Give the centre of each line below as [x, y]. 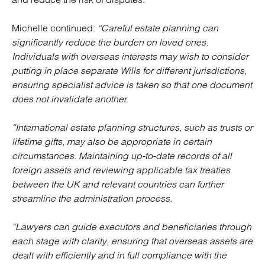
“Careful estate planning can [158, 28]
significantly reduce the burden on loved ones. [110, 42]
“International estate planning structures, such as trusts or [132, 127]
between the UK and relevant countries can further [118, 184]
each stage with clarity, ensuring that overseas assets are [132, 241]
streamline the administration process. [92, 198]
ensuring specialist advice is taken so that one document [132, 85]
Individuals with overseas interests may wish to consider [130, 56]
